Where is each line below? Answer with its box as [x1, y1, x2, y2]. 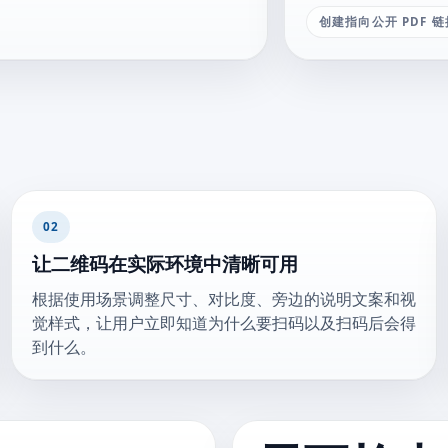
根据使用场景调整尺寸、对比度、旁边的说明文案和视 [31, 287, 416, 310]
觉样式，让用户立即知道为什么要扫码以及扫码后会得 [31, 311, 416, 334]
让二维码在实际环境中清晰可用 [31, 251, 298, 278]
